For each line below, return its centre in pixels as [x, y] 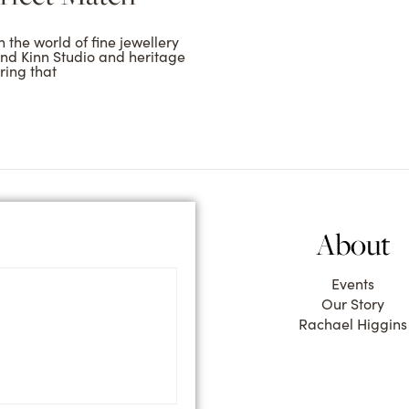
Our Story [353, 304]
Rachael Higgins [353, 324]
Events [353, 284]
